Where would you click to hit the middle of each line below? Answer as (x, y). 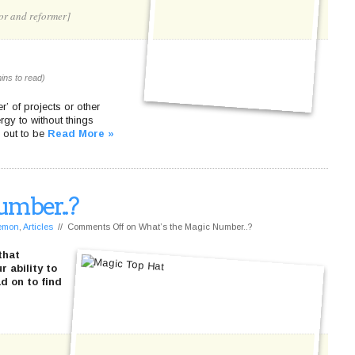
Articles (38, 226)
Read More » (81, 134)
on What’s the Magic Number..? (188, 226)
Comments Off (95, 226)
